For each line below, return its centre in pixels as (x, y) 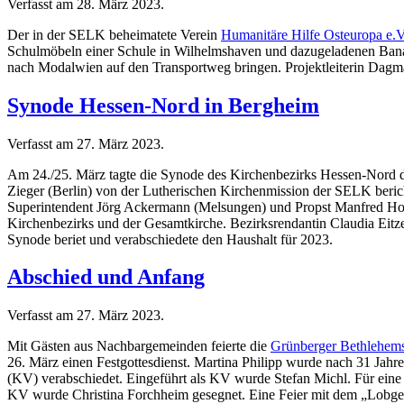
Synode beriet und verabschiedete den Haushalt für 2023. (170, 239)
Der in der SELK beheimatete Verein (114, 34)
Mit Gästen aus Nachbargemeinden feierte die (139, 346)
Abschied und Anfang (106, 277)
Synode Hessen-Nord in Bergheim (163, 105)
